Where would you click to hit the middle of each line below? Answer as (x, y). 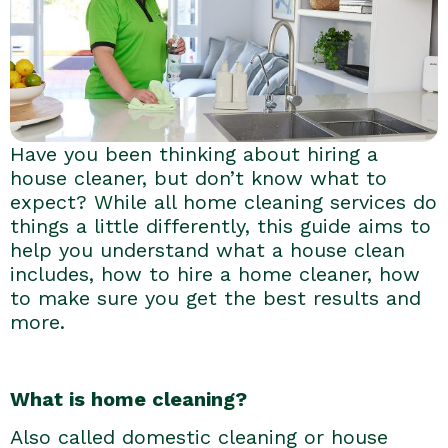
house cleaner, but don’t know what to (198, 177)
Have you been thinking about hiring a (194, 153)
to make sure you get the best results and (215, 297)
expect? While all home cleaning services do (223, 201)
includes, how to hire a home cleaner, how (215, 273)
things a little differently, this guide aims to (220, 225)
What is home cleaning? (128, 398)
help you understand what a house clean (207, 249)
